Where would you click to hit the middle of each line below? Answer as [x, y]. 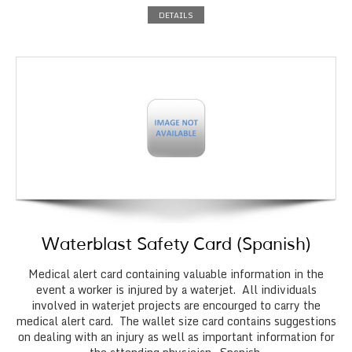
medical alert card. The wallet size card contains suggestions [176, 321]
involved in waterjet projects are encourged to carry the [176, 305]
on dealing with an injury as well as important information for [176, 336]
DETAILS [176, 15]
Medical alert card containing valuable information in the [176, 273]
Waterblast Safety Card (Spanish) [176, 245]
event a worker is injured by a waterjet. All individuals [176, 289]
